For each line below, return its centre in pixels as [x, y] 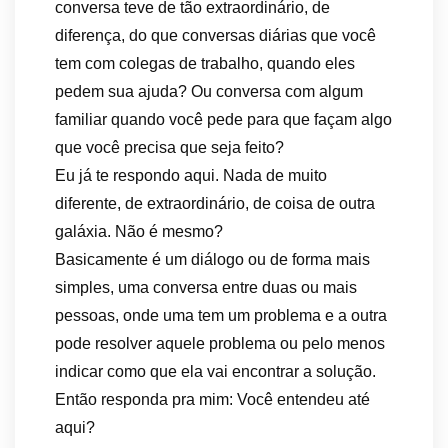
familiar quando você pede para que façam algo [223, 119]
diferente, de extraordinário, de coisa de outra [215, 203]
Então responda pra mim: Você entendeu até [212, 399]
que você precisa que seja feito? [169, 147]
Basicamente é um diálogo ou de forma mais [212, 259]
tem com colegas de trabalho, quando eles [205, 63]
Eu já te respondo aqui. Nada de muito [191, 175]
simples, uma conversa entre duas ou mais [206, 287]
